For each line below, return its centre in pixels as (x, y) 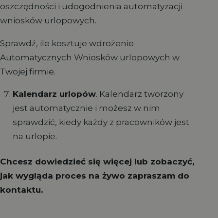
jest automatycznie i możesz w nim (86, 108)
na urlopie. (35, 136)
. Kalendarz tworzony (139, 94)
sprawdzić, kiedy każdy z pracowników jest (101, 122)
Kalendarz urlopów (54, 94)
